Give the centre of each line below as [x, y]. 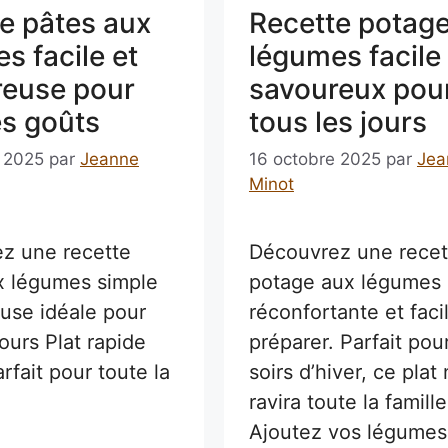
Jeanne [109, 159]
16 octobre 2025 [314, 159]
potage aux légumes [344, 282]
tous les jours [337, 121]
